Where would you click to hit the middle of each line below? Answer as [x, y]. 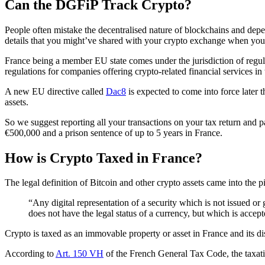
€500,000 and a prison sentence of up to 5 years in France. [114, 132]
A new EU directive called [55, 91]
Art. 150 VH [80, 254]
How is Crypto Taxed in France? [104, 158]
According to [30, 254]
